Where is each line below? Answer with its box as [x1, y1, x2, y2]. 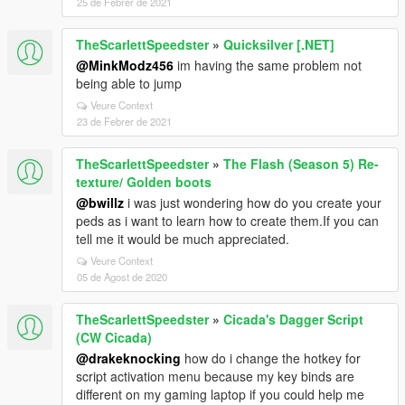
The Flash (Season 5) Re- [223, 155, 379, 173]
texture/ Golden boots [76, 173, 212, 191]
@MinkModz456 [76, 56, 174, 74]
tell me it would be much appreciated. [76, 230, 289, 248]
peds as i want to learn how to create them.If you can [76, 212, 379, 230]
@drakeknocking [76, 349, 181, 367]
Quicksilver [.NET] [223, 35, 334, 53]
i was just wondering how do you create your [124, 193, 381, 212]
